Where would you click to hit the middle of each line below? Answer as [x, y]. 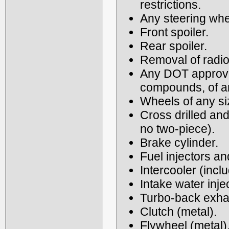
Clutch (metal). [178, 211]
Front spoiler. [174, 32]
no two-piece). [177, 129]
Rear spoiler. [174, 46]
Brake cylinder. [179, 142]
